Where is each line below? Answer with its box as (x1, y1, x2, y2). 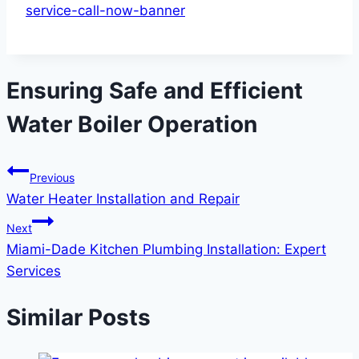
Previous (30, 170, 75, 184)
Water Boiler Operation (6, 110, 257, 138)
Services (6, 262, 61, 279)
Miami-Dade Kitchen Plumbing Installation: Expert (6, 240, 326, 257)
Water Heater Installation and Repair (6, 190, 240, 207)
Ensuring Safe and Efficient (6, 76, 303, 104)
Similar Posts (6, 304, 151, 332)
